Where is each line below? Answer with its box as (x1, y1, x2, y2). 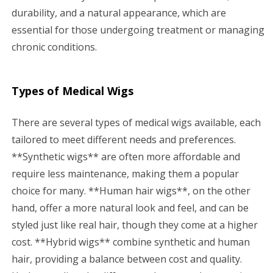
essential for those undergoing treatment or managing (12, 23, 264, 37)
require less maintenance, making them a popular (12, 166, 239, 180)
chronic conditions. (12, 40, 97, 54)
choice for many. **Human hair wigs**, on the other (12, 183, 250, 197)
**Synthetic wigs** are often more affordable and (12, 149, 240, 163)
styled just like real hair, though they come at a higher (12, 218, 258, 232)
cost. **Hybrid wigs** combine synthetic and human (12, 235, 250, 249)
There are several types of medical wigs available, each (12, 115, 261, 129)
